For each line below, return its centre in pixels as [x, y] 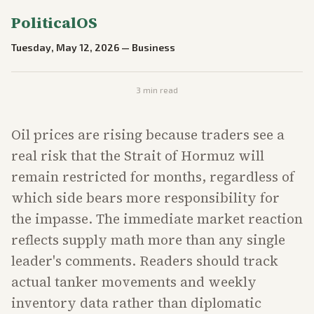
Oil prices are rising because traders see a [148, 135]
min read [159, 90]
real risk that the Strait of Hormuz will [138, 156]
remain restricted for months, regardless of [153, 177]
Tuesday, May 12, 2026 [65, 47]
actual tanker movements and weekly [134, 282]
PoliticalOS [54, 22]
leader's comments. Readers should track [145, 261]
